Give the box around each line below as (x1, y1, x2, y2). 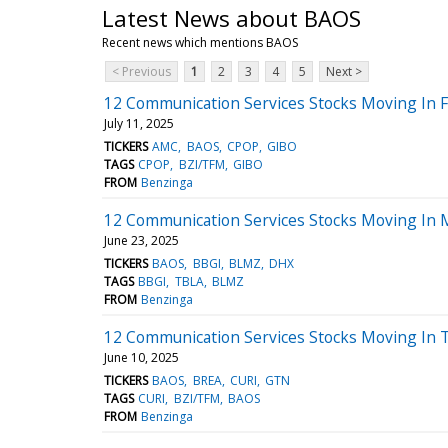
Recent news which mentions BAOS (102, 33, 298, 51)
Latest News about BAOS (102, 2, 361, 33)
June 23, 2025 (104, 231, 179, 249)
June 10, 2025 (104, 348, 179, 366)
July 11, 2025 (104, 114, 174, 132)
